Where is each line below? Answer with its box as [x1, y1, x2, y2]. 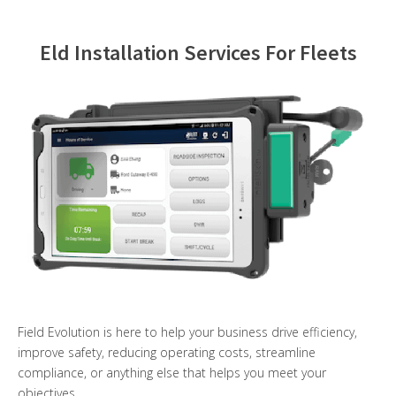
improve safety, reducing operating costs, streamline [18, 343, 316, 361]
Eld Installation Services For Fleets [39, 39, 357, 66]
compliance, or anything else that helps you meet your [18, 363, 326, 381]
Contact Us [18, 17, 92, 36]
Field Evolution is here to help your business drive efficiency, [18, 323, 357, 340]
